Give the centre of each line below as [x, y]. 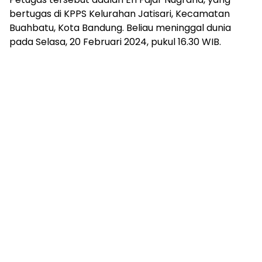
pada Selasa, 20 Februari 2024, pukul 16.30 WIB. [115, 42]
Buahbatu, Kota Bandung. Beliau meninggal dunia [120, 28]
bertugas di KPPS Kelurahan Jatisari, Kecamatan [120, 14]
